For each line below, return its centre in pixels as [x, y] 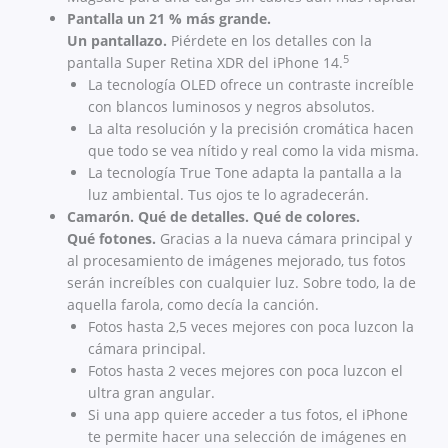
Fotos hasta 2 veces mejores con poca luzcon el [245, 371]
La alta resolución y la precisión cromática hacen [251, 129]
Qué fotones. [113, 239]
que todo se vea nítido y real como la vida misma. [253, 151]
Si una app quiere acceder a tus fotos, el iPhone [248, 415]
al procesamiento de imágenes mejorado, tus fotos [236, 261]
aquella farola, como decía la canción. [193, 305]
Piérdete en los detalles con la [271, 41]
